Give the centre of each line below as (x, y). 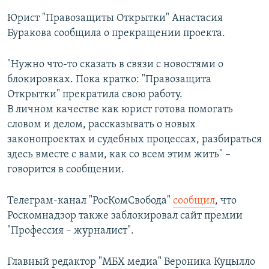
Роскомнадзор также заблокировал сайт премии (125, 216)
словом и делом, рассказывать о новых (101, 125)
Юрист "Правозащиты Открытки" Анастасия (115, 19)
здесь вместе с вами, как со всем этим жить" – (119, 155)
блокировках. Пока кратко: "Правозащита (109, 80)
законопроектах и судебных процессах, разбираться (134, 140)
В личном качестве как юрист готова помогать (120, 110)
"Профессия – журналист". (71, 231)
